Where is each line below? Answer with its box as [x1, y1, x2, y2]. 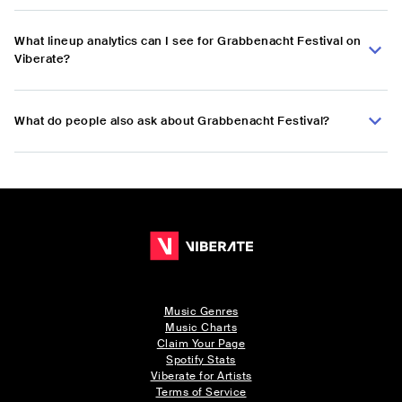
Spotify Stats [166, 353, 236, 368]
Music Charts [165, 320, 237, 336]
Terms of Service [155, 385, 247, 400]
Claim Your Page [156, 336, 246, 352]
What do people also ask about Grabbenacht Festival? [14, 113, 330, 129]
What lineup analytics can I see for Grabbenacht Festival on [14, 33, 362, 49]
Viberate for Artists [150, 369, 252, 384]
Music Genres [163, 304, 239, 319]
